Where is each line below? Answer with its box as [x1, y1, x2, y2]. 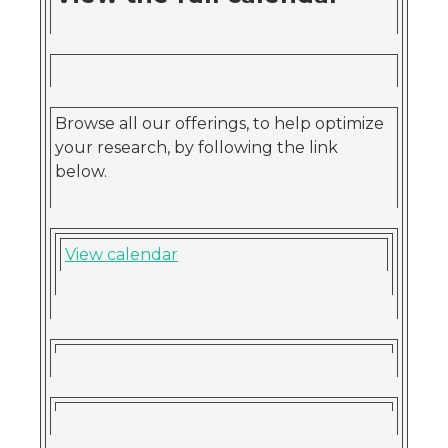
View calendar [65, 245, 178, 264]
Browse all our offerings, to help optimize [55, 114, 384, 133]
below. [55, 162, 107, 181]
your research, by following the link [55, 138, 338, 157]
